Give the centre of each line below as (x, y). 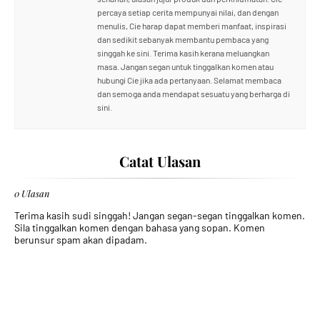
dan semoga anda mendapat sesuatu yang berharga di (194, 94)
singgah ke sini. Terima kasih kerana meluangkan (183, 53)
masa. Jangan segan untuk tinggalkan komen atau (185, 66)
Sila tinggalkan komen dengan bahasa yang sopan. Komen (140, 227)
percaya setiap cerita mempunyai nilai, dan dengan (188, 12)
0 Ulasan (32, 193)
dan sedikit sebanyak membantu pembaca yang (183, 39)
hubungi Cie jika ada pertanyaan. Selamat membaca (189, 80)
